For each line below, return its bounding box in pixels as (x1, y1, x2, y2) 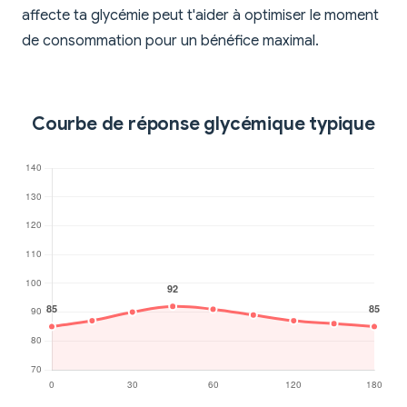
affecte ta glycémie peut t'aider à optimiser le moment (22, 6, 379, 25)
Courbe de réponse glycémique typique (32, 113, 375, 136)
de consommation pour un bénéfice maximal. (22, 32, 319, 51)
